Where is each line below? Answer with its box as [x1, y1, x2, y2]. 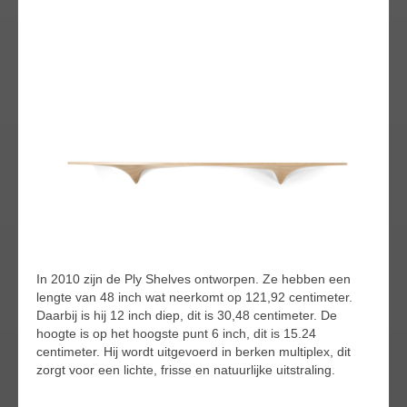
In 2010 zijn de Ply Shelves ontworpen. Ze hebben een [36, 271, 351, 286]
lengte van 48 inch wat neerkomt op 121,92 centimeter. [36, 289, 352, 304]
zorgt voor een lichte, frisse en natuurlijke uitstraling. [36, 362, 335, 377]
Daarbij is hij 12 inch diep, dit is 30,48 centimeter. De [36, 307, 337, 323]
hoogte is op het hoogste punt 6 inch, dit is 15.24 [36, 325, 316, 341]
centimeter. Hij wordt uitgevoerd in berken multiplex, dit [36, 343, 351, 359]
